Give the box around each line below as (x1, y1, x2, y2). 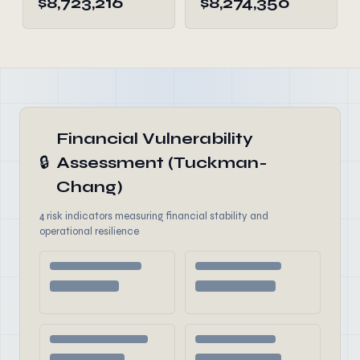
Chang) (56, 177, 123, 197)
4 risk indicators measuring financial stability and (39, 210, 268, 223)
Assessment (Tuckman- (56, 153, 268, 173)
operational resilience (39, 225, 139, 238)
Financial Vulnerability (56, 129, 253, 149)
